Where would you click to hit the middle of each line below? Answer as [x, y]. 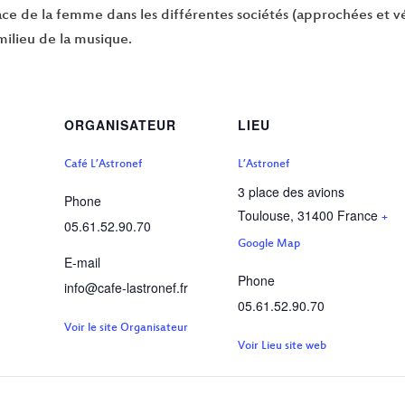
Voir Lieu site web [282, 347]
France [358, 216]
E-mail [82, 263]
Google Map [269, 245]
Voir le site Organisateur [126, 329]
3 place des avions [291, 192]
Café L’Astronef [103, 165]
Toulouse [264, 216]
